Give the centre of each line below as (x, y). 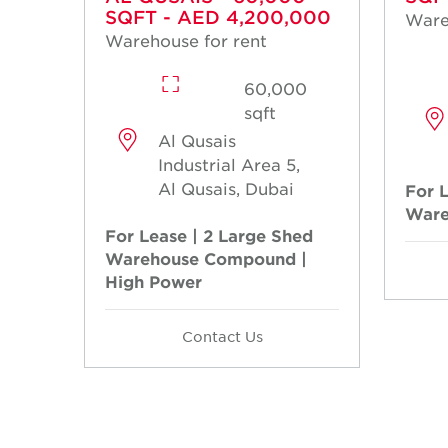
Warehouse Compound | (206, 258)
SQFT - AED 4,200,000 (218, 17)
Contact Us (222, 336)
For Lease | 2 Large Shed (209, 235)
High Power (153, 281)
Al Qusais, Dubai (225, 188)
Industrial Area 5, (228, 164)
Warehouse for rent (186, 40)
